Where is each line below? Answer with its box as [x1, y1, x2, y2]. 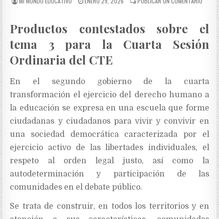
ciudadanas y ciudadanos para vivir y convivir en [10, 117, 209, 126]
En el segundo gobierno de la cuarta [10, 77, 209, 87]
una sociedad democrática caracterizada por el [10, 130, 209, 139]
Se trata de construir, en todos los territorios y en [10, 202, 209, 211]
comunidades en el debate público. [10, 183, 143, 192]
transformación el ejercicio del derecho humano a [10, 90, 209, 100]
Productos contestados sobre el [10, 21, 209, 37]
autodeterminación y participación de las [10, 170, 209, 179]
